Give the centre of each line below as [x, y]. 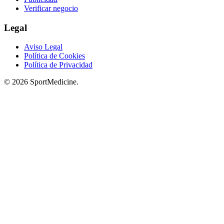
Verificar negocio [51, 8]
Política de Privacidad [58, 65]
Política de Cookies [54, 56]
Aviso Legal [43, 47]
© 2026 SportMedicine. [41, 82]
